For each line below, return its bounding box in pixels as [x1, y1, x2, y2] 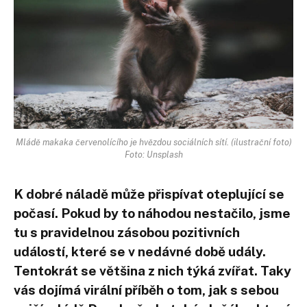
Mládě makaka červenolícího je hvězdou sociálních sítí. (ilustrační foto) [15, 136, 292, 147]
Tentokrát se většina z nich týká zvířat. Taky [14, 262, 291, 278]
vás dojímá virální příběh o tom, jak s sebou [14, 282, 279, 297]
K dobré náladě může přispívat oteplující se [14, 186, 284, 201]
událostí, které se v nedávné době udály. [14, 243, 266, 259]
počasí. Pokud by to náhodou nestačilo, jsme [14, 205, 291, 221]
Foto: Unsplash [124, 149, 183, 160]
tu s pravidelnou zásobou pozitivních [14, 224, 240, 240]
